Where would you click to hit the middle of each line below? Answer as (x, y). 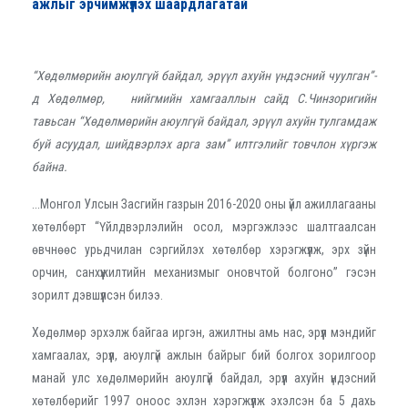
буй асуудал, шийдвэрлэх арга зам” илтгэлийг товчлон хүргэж (204, 143)
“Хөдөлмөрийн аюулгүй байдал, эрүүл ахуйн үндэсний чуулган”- (204, 75)
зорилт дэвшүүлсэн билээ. (99, 295)
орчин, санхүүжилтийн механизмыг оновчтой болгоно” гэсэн (204, 272)
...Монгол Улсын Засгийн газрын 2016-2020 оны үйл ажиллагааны (204, 204)
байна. (50, 166)
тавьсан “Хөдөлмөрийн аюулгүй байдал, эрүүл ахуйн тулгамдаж (204, 121)
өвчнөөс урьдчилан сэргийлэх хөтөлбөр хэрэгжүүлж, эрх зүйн (204, 249)
